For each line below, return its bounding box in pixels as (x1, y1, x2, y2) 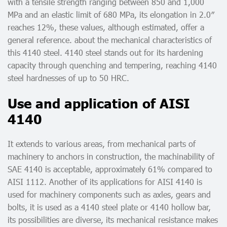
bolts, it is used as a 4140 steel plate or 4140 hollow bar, (8, 202, 211, 213)
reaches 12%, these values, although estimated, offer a (8, 22, 204, 33)
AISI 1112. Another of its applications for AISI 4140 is (8, 176, 202, 187)
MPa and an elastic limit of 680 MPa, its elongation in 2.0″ (8, 9, 215, 20)
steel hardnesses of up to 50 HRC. (8, 72, 129, 84)
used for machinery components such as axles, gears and (8, 189, 211, 200)
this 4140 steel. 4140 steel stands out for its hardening (8, 47, 203, 58)
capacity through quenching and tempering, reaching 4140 (8, 60, 217, 71)
